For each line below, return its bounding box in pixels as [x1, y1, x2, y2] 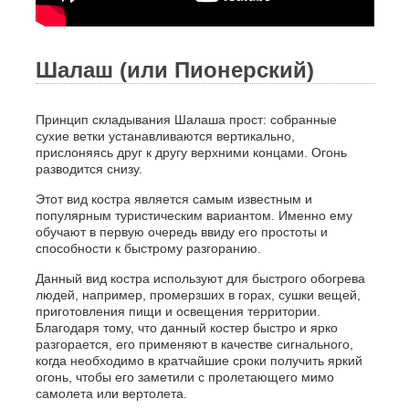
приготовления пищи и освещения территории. [35, 304, 320, 320]
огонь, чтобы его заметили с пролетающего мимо [35, 370, 334, 385]
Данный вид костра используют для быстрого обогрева [35, 271, 365, 287]
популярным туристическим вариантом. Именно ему [35, 208, 352, 224]
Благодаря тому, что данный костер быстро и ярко [35, 320, 338, 336]
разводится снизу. [35, 162, 142, 177]
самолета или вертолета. [35, 386, 187, 402]
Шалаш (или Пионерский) [35, 58, 314, 83]
